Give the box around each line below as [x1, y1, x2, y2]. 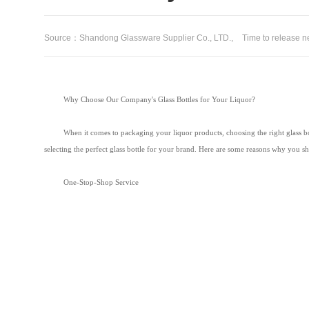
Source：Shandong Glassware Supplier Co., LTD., [44, 33, 236, 43]
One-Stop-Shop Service [63, 178, 139, 187]
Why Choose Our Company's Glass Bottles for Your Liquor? [63, 95, 256, 104]
